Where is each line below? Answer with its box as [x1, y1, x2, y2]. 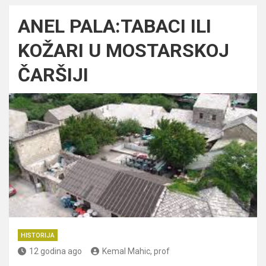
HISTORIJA [21, 231, 55, 239]
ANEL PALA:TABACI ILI [18, 14, 211, 37]
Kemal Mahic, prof [102, 246, 170, 256]
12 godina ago [29, 246, 82, 256]
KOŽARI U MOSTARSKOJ [18, 39, 229, 62]
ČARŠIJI [18, 63, 88, 86]
